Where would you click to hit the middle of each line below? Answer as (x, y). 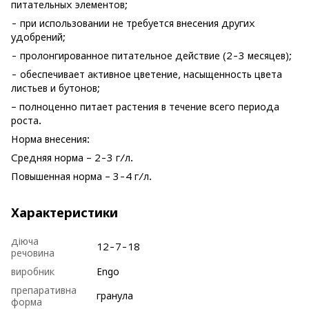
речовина (33, 252)
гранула (115, 295)
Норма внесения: (50, 139)
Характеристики (64, 212)
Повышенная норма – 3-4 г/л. (81, 176)
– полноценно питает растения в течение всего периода (145, 106)
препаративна (44, 290)
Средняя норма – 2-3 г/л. (72, 157)
